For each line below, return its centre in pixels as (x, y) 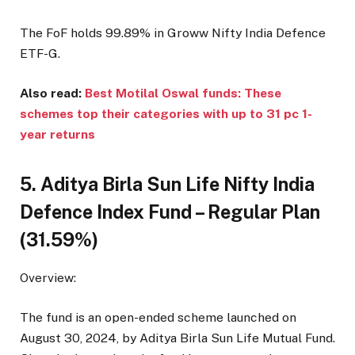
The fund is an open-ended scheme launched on (158, 317)
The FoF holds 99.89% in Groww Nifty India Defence (173, 32)
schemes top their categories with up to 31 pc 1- (166, 114)
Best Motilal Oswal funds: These (183, 94)
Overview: (48, 277)
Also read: (52, 94)
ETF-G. (40, 53)
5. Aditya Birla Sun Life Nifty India (167, 184)
